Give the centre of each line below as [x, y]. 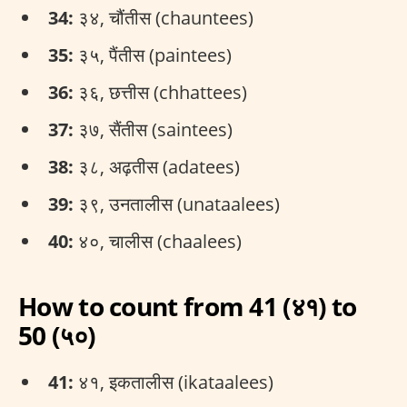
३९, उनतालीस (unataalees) [177, 204]
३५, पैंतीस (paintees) [153, 55]
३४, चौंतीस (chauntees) [164, 18]
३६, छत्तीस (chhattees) [160, 92]
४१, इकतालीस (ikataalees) [174, 382]
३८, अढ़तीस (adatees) [157, 167]
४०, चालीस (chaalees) [158, 241]
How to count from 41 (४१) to [188, 306]
